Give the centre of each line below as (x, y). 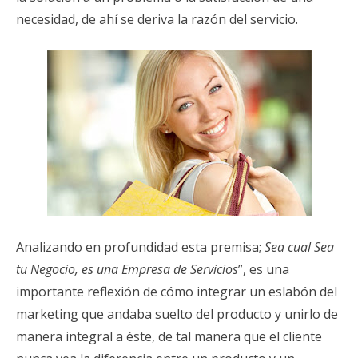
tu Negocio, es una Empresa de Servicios (127, 269)
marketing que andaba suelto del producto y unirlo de (177, 314)
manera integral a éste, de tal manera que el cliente (169, 336)
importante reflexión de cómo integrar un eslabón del (177, 291)
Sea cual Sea (299, 247)
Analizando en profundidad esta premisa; (140, 247)
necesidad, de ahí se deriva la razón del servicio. (157, 19)
